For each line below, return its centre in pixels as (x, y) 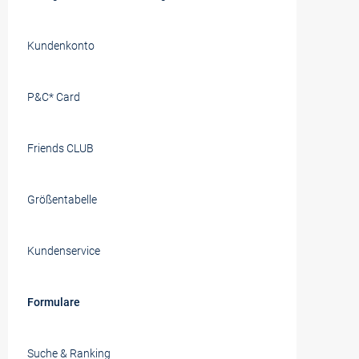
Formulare (54, 302)
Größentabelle (62, 200)
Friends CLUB (61, 148)
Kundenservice (64, 251)
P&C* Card (54, 97)
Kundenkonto (61, 46)
